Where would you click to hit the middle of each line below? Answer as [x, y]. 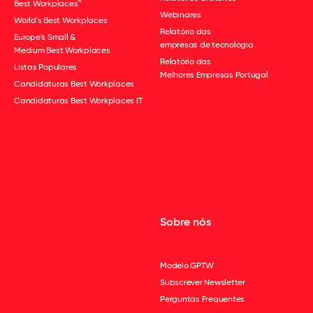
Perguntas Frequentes [202, 299]
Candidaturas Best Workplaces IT [78, 101]
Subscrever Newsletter [203, 282]
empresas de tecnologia [207, 45]
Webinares [181, 15]
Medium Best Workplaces [62, 50]
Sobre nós [185, 222]
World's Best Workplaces [61, 20]
